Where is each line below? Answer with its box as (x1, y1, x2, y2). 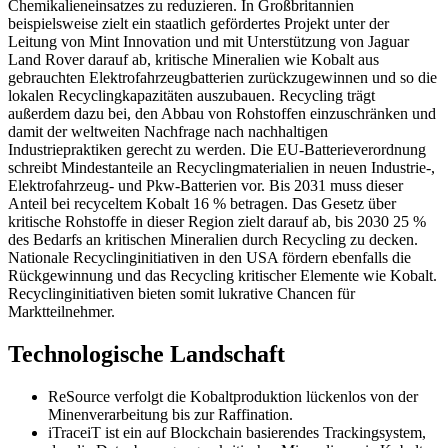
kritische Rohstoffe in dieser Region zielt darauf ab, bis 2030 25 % (8, 213, 426, 231)
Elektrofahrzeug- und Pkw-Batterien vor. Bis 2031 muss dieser (8, 177, 403, 195)
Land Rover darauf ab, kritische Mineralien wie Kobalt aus (8, 51, 379, 69)
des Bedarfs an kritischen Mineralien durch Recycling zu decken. (8, 231, 418, 249)
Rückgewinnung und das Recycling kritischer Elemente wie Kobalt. (8, 267, 437, 285)
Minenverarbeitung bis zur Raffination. (48, 405, 293, 423)
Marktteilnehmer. (8, 303, 115, 321)
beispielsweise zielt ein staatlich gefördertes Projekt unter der (8, 15, 389, 33)
